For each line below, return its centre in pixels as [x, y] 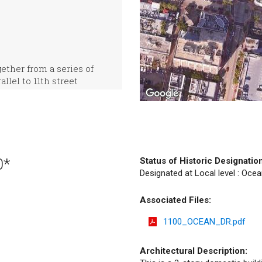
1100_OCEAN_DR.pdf [204, 221]
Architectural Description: [194, 251]
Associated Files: [175, 200]
